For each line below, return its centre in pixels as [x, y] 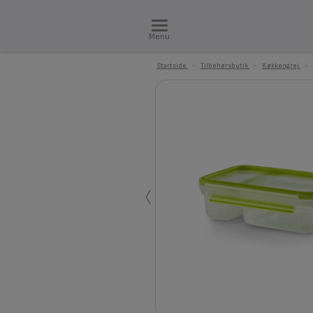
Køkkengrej [281, 66]
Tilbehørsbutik [224, 66]
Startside [172, 66]
